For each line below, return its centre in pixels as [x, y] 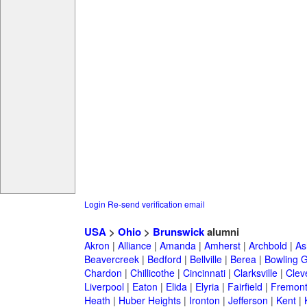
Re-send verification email [156, 204]
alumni [221, 232]
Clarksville [255, 273]
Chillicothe [152, 273]
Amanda [177, 246]
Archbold [268, 246]
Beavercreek [111, 259]
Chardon [103, 273]
